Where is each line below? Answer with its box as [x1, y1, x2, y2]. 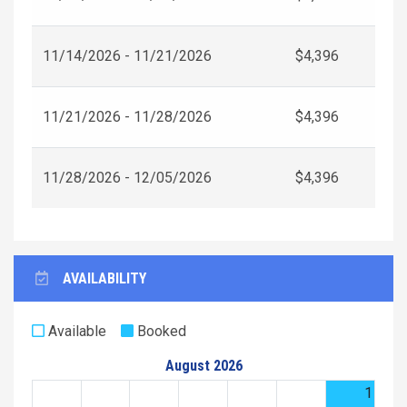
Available [45, 322, 106, 340]
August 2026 [164, 356, 243, 374]
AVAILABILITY [63, 269, 146, 287]
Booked [134, 322, 186, 340]
